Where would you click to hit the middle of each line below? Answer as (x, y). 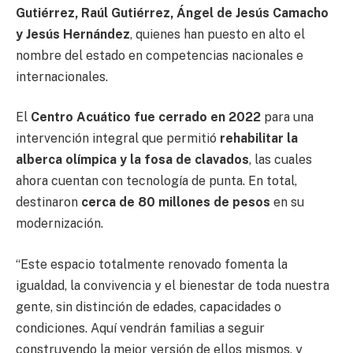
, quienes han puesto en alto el (217, 34)
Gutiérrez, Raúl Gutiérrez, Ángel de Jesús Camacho (172, 13)
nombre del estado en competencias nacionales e (160, 55)
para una (287, 117)
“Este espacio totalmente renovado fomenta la (152, 264)
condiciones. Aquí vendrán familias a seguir (140, 328)
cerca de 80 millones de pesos (174, 203)
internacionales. (62, 76)
